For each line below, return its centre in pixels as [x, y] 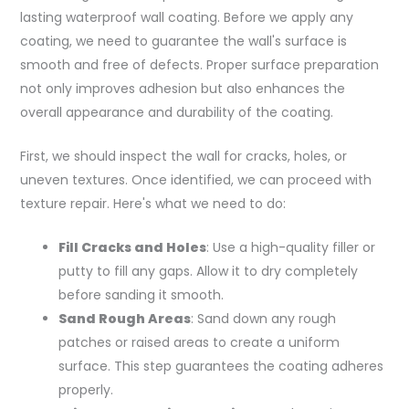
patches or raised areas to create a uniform [199, 343]
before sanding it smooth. [141, 295]
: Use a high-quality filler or [290, 248]
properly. [85, 390]
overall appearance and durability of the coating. [176, 112]
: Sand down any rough [263, 319]
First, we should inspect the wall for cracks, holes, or [183, 157]
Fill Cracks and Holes [132, 248]
